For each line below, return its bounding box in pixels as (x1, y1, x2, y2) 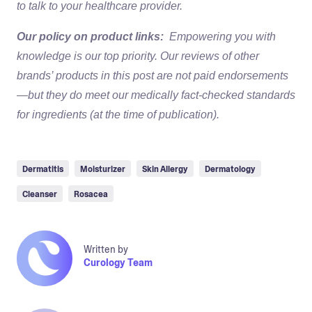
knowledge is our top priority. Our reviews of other (17, 49, 259, 62)
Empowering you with (169, 30, 276, 42)
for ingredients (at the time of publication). (17, 108, 219, 120)
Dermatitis (22, 163, 63, 175)
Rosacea (74, 188, 108, 200)
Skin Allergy (142, 163, 188, 175)
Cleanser (22, 188, 57, 200)
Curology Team (84, 256, 153, 270)
